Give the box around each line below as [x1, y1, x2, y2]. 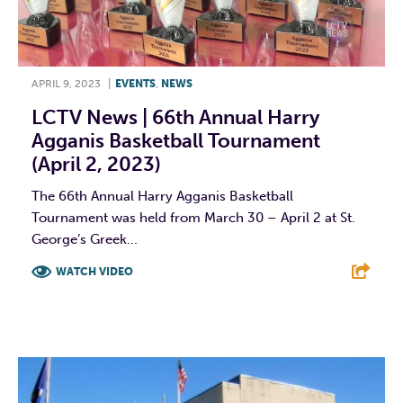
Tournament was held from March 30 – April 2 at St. [31, 209, 355, 226]
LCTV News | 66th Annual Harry [31, 104, 319, 130]
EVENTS [115, 76, 156, 90]
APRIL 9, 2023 [31, 76, 101, 90]
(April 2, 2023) [31, 151, 161, 176]
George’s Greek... [31, 230, 138, 247]
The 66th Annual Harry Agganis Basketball [31, 187, 293, 204]
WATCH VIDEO [56, 264, 133, 278]
